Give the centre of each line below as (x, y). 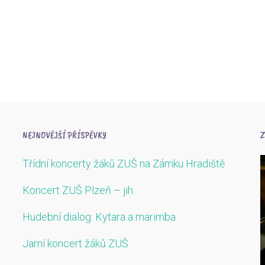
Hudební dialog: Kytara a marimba (99, 216)
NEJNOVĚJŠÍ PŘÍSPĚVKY (64, 136)
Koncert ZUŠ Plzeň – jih (78, 190)
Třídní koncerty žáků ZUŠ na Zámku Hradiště (124, 164)
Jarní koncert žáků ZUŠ (75, 243)
